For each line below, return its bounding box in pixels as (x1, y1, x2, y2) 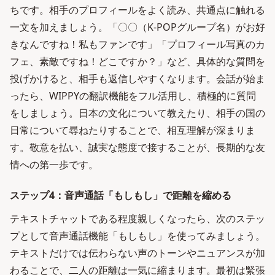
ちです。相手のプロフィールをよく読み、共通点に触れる (10, 3, 265, 17)
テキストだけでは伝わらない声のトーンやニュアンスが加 (10, 246, 265, 260)
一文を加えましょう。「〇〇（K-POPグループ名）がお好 (10, 20, 265, 34)
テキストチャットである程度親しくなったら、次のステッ (10, 212, 265, 225)
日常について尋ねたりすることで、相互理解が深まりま (10, 123, 255, 137)
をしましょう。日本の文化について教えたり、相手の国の (10, 106, 265, 120)
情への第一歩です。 (10, 158, 98, 171)
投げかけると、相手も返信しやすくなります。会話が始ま (10, 72, 265, 85)
